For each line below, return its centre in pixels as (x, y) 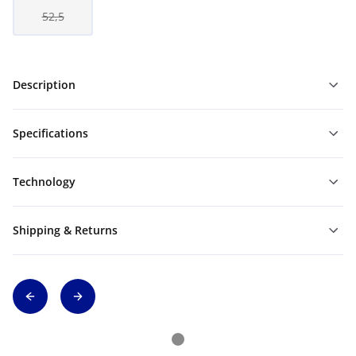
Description (44, 85)
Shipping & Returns (65, 230)
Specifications (50, 133)
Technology (44, 182)
